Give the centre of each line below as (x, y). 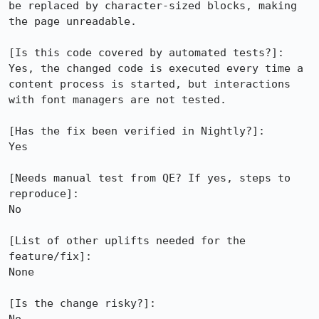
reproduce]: (47, 194)
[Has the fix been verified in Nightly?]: (137, 131)
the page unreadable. (73, 21)
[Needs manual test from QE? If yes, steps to (150, 178)
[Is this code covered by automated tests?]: (146, 53)
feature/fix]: (50, 256)
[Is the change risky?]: (82, 303)
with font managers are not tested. (117, 100)
